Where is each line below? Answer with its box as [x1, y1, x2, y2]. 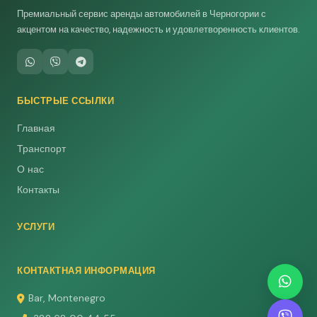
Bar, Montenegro [28, 292, 105, 305]
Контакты [17, 183, 59, 197]
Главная [17, 122, 55, 135]
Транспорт [17, 142, 66, 156]
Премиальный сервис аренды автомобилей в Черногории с [17, 8, 266, 21]
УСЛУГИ [17, 221, 54, 234]
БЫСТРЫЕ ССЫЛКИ [17, 95, 114, 108]
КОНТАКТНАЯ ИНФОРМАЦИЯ [17, 265, 156, 277]
